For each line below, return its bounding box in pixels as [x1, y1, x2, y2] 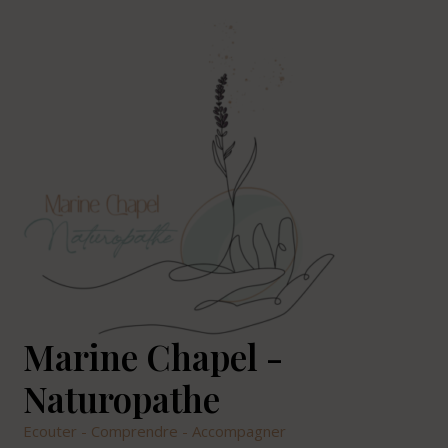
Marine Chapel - [23, 333, 283, 380]
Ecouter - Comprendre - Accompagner [23, 421, 286, 441]
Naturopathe [23, 375, 220, 422]
